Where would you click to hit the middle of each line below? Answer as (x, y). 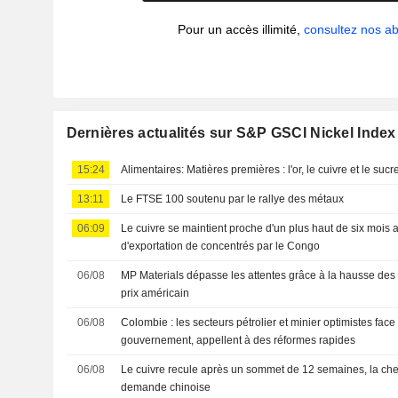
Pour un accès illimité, (241, 29)
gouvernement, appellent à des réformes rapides (239, 340)
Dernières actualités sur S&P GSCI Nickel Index (231, 133)
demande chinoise (166, 387)
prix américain (155, 293)
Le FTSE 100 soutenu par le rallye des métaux (233, 199)
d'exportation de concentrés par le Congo (221, 246)
